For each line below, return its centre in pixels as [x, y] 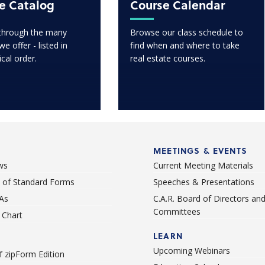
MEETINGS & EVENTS [200, 151]
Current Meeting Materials [203, 166]
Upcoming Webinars [192, 251]
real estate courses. [168, 59]
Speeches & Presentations [204, 182]
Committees [177, 212]
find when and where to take [185, 46]
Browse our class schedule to [187, 33]
